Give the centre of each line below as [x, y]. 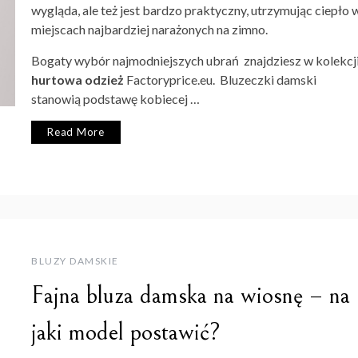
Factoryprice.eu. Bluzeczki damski [220, 80]
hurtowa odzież [78, 80]
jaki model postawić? [126, 332]
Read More [76, 132]
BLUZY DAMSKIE [75, 261]
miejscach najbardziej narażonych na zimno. [149, 30]
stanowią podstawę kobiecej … [115, 99]
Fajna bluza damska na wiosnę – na [191, 295]
